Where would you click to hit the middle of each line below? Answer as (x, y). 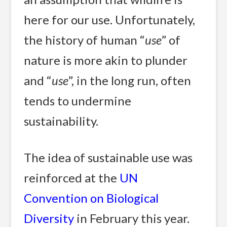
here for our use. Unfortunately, (110, 20)
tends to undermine (78, 101)
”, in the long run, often (130, 81)
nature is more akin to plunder (106, 60)
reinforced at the (72, 177)
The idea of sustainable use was (108, 157)
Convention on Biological (91, 198)
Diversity (49, 218)
